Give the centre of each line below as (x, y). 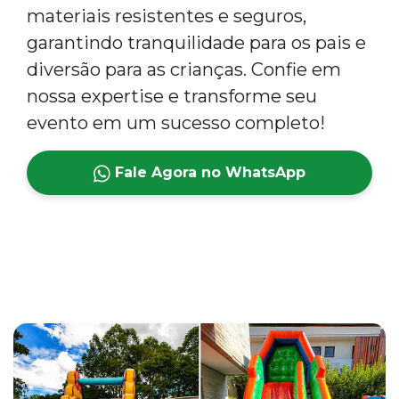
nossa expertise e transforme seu (172, 96)
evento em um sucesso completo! (176, 122)
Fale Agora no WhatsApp (208, 172)
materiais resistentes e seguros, (167, 16)
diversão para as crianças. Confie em (184, 69)
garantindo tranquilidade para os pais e (196, 42)
